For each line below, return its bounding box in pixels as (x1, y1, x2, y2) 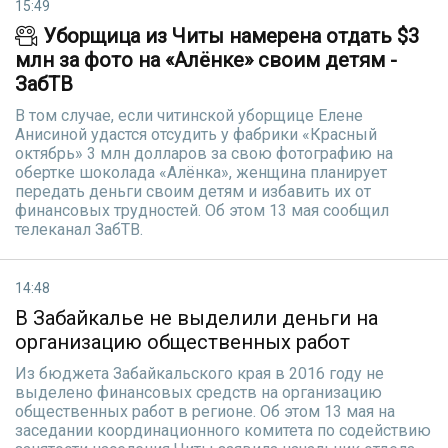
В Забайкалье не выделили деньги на (15, 306, 378, 330)
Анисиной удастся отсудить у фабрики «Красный (15, 125, 377, 144)
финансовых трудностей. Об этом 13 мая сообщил (15, 201, 389, 220)
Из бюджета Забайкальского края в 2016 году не (15, 364, 384, 383)
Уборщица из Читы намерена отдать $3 (38, 24, 419, 48)
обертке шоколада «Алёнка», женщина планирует (15, 163, 387, 182)
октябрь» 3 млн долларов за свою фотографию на (15, 144, 393, 163)
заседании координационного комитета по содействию (15, 421, 431, 440)
